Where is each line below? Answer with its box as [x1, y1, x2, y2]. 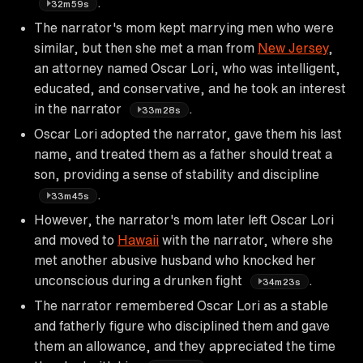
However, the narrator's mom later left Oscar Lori [34, 212, 334, 226]
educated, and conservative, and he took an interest [34, 81, 346, 95]
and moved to [34, 233, 117, 246]
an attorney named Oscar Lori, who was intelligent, [34, 61, 340, 75]
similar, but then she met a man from [34, 41, 258, 54]
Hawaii [117, 233, 159, 246]
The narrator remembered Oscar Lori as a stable [34, 298, 328, 312]
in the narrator [34, 101, 125, 115]
